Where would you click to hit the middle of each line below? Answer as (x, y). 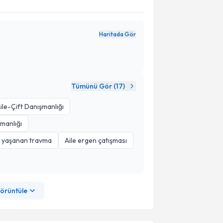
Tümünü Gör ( (93, 86)
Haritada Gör (117, 34)
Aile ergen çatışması (96, 140)
